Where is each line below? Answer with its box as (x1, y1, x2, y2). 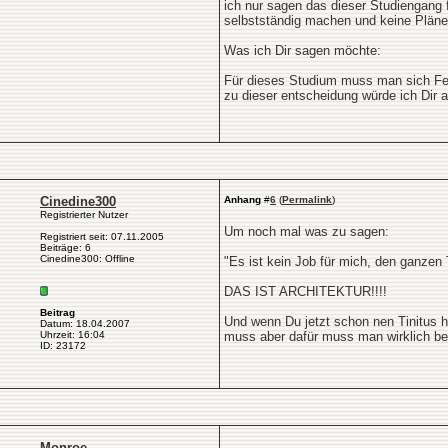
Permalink (282, 194, 332, 205)
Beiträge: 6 (40, 242, 91, 253)
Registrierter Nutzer (40, 209, 128, 220)
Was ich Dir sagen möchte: (224, 43, 381, 58)
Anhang (224, 194, 261, 205)
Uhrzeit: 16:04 (40, 329, 105, 340)
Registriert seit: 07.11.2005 (40, 231, 164, 242)
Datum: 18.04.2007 (40, 318, 130, 329)
